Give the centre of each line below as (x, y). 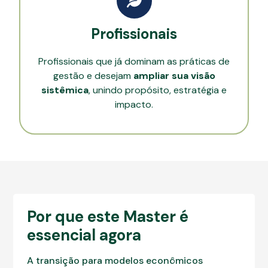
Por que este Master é (108, 216)
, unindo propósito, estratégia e (158, 90)
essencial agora (84, 235)
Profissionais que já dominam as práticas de (134, 61)
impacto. (134, 104)
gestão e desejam (93, 75)
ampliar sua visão (174, 75)
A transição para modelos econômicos (115, 260)
